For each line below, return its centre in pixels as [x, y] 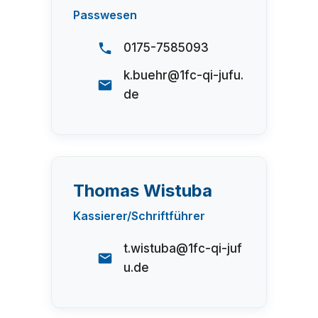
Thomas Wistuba [143, 191]
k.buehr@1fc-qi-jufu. [183, 76]
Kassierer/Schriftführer [139, 216]
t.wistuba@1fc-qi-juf [183, 249]
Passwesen [105, 15]
